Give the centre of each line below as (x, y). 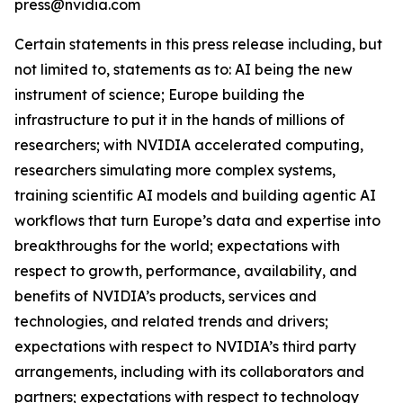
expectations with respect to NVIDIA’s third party (185, 346)
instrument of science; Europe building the (160, 94)
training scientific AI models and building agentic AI (195, 195)
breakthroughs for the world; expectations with (177, 246)
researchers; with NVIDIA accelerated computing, (189, 145)
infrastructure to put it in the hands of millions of (179, 120)
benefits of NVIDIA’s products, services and (166, 296)
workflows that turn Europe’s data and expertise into (197, 220)
